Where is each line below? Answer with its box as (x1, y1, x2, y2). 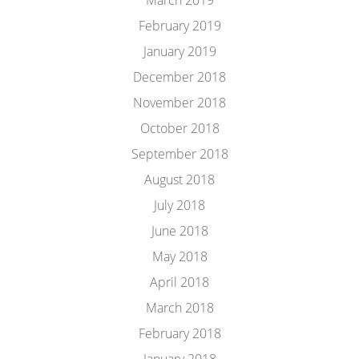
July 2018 (154, 196, 205, 214)
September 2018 (131, 145, 228, 163)
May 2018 (151, 248, 208, 265)
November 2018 (133, 94, 226, 111)
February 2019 (138, 17, 221, 34)
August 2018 (144, 171, 215, 188)
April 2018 (150, 273, 209, 291)
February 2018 (138, 325, 221, 342)
